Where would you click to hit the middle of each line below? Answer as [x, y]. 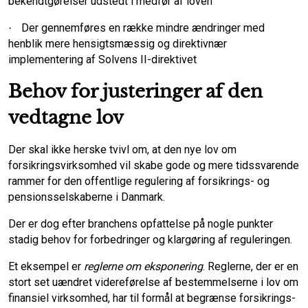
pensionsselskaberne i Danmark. [87, 197]
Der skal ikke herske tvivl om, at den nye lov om [122, 150]
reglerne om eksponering [143, 267]
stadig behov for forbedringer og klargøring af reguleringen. [150, 240]
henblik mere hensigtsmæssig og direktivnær [118, 44]
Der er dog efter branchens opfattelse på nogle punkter [141, 224]
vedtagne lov [66, 118]
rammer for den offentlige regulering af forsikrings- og [139, 181]
